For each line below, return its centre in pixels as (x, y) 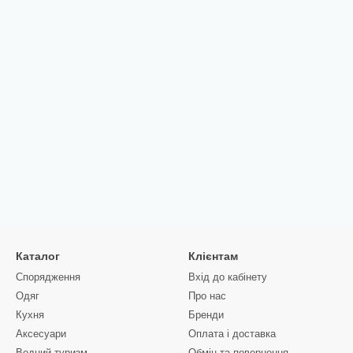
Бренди (206, 315)
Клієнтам (213, 256)
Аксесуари (41, 334)
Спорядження (48, 277)
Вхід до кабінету (228, 277)
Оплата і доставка (232, 334)
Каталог (38, 256)
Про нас (207, 296)
